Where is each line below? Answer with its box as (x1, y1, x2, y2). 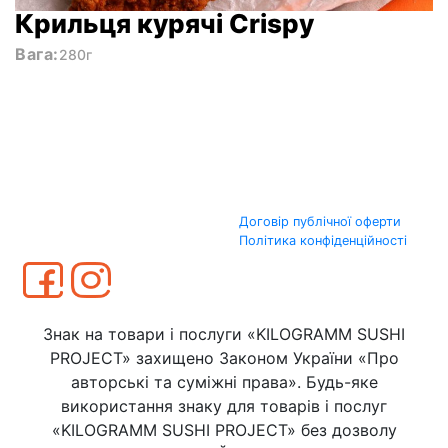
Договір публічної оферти (239, 213, 401, 229)
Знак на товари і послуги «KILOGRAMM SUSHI (43, 324, 405, 344)
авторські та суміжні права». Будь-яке (70, 372, 378, 392)
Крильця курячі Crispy (15, 8, 314, 39)
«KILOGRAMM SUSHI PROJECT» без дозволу (51, 420, 397, 440)
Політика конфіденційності (239, 232, 407, 248)
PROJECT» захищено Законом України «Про (49, 348, 399, 368)
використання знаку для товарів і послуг (61, 396, 387, 416)
